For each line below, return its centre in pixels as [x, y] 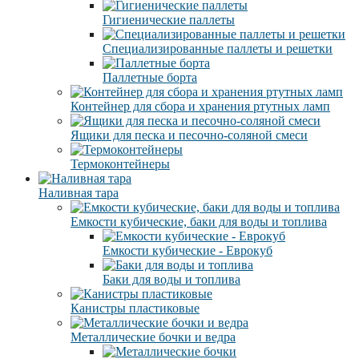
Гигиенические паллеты [169, 19]
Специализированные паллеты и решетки [218, 48]
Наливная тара [79, 192]
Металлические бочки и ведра [153, 337]
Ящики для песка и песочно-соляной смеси [189, 135]
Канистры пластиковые [135, 308]
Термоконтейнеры [120, 163]
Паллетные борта [150, 77]
